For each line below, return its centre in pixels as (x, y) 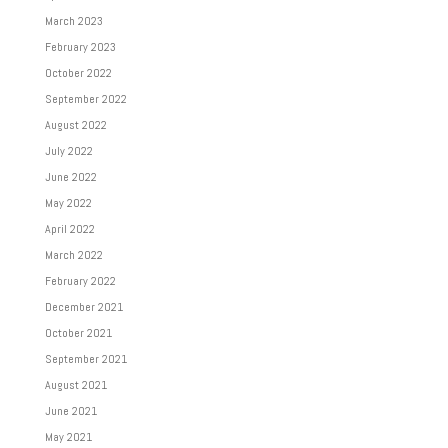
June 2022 (70, 176)
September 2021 (85, 358)
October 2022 (78, 72)
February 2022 (80, 280)
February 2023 (80, 46)
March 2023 (73, 20)
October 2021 (78, 332)
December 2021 (83, 306)
